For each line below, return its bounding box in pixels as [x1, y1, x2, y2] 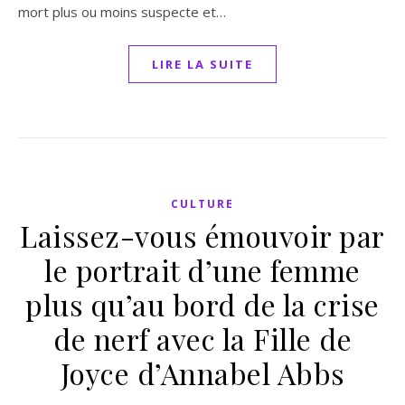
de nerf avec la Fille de [53, 319, 352, 358]
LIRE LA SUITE [152, 56, 253, 72]
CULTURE [171, 196, 234, 212]
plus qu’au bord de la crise [25, 285, 380, 324]
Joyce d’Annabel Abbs [60, 353, 345, 392]
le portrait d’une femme [44, 250, 361, 289]
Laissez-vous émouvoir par [20, 216, 385, 255]
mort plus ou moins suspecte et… [18, 3, 226, 21]
